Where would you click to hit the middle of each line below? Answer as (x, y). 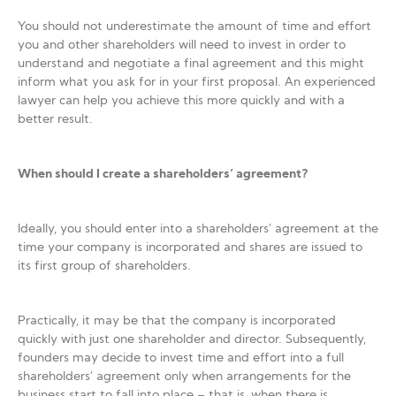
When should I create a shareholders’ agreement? (163, 175)
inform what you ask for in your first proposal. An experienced (197, 83)
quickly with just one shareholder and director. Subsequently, (192, 340)
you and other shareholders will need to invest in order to (182, 46)
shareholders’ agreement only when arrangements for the (184, 377)
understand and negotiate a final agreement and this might (191, 64)
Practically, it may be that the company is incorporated (177, 321)
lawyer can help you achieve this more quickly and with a (181, 101)
